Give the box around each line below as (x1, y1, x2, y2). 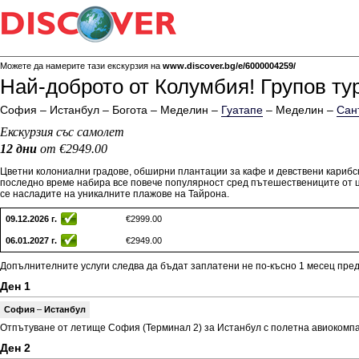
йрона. (199, 188, 229, 200)
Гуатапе (221, 103, 263, 116)
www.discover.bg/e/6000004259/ (163, 61, 296, 71)
